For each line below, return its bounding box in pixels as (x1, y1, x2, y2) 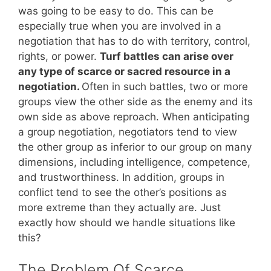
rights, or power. (18, 50, 100, 62)
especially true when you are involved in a (18, 19, 221, 32)
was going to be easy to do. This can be (18, 4, 214, 17)
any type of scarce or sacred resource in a (18, 65, 230, 77)
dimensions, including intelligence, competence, (18, 155, 250, 168)
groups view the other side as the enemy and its (18, 95, 253, 108)
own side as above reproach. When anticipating (18, 110, 249, 123)
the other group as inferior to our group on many (18, 140, 252, 153)
